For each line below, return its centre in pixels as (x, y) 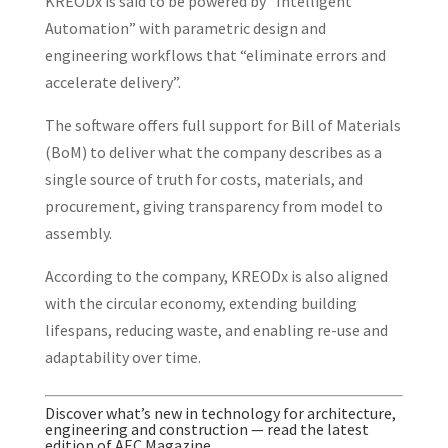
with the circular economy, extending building (200, 303)
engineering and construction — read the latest (206, 429)
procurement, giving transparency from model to (213, 206)
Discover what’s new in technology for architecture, (220, 413)
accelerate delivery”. (112, 82)
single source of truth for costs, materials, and (203, 179)
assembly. (78, 233)
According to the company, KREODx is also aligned (216, 276)
